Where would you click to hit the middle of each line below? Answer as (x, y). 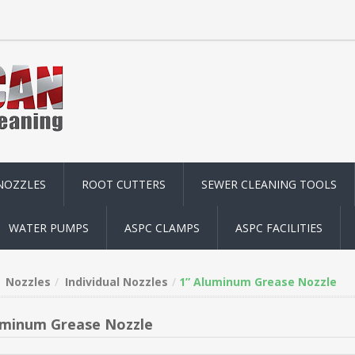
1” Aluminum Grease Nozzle (258, 282)
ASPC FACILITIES (279, 228)
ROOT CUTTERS (124, 184)
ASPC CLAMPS (162, 228)
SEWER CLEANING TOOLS (269, 184)
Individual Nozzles (116, 282)
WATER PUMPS (49, 228)
